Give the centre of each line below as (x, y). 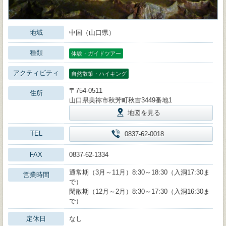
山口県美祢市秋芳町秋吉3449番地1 (121, 100)
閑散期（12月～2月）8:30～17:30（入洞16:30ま (139, 191)
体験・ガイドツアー (96, 53)
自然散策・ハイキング (99, 73)
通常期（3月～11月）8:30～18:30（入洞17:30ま (139, 172)
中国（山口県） (92, 32)
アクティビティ (36, 73)
